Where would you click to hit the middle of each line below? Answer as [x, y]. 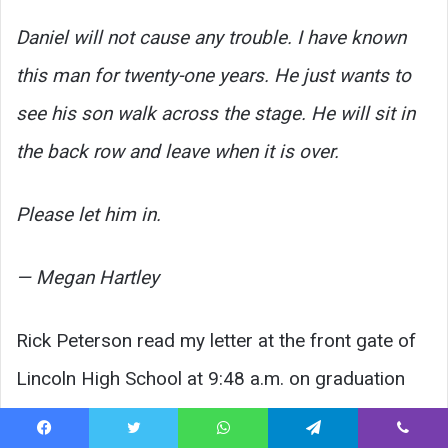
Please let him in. [88, 214]
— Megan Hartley [87, 277]
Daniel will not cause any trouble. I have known [211, 37]
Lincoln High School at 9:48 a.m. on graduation [210, 378]
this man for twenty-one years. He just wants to [213, 75]
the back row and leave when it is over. [177, 151]
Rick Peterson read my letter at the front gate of [216, 340]
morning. [52, 416]
